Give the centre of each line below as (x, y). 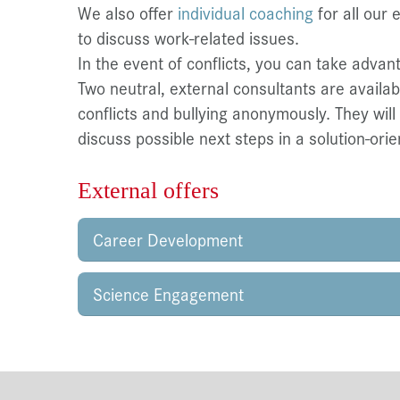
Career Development (168, 239)
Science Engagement (168, 293)
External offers (148, 190)
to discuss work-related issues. (188, 37)
